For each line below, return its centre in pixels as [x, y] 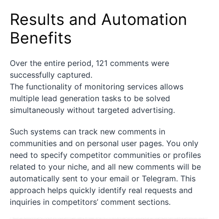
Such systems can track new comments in [88, 132]
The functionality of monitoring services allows [97, 87]
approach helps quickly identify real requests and [101, 190]
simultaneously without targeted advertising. [92, 110]
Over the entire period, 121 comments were [89, 63]
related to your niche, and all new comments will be [105, 167]
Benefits [41, 38]
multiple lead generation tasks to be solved [90, 99]
